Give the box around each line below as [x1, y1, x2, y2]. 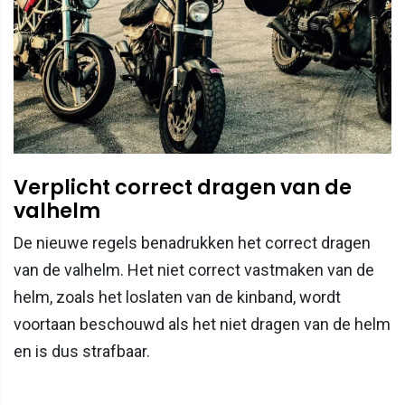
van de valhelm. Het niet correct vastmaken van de [14, 260, 374, 280]
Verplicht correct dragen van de [14, 173, 352, 202]
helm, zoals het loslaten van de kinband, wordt [14, 287, 341, 307]
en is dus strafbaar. [14, 342, 150, 362]
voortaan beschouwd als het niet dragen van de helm [14, 315, 391, 334]
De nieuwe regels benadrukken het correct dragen [14, 233, 371, 253]
